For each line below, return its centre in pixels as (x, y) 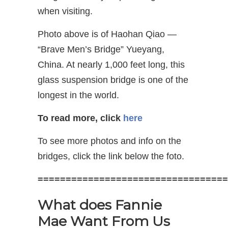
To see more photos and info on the (109, 141)
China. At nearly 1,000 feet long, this (111, 64)
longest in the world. (78, 95)
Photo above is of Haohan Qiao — (107, 34)
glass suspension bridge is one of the (113, 80)
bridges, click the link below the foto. (111, 156)
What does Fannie (100, 205)
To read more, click (80, 118)
